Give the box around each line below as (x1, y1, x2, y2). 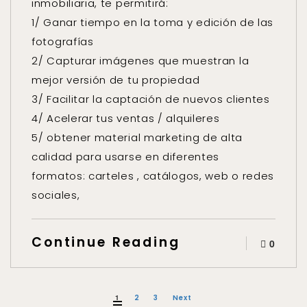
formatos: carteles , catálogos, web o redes (32, 169, 275, 183)
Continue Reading (32, 233, 180, 251)
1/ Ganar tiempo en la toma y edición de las (32, 15, 274, 29)
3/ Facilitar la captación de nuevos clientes (32, 92, 270, 106)
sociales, (32, 188, 80, 202)
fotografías (32, 34, 94, 49)
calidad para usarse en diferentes (32, 149, 220, 164)
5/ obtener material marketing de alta (32, 130, 243, 145)
